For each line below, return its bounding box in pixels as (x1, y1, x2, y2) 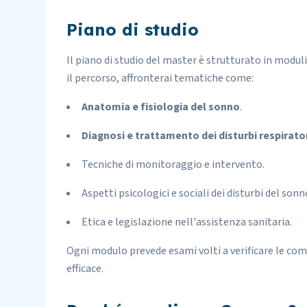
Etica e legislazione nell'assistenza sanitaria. (82, 214, 292, 230)
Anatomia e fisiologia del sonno (82, 99, 240, 114)
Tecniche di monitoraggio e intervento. (82, 157, 265, 172)
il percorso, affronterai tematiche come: (66, 71, 254, 86)
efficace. (66, 261, 103, 276)
